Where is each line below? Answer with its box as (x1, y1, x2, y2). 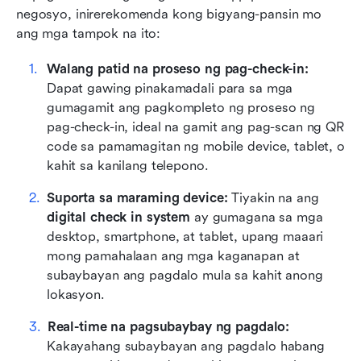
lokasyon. (47, 286, 105, 302)
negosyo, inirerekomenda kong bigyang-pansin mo (16, 6, 322, 22)
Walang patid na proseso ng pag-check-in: (47, 60, 309, 77)
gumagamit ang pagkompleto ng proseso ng (47, 99, 316, 115)
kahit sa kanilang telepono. (47, 157, 209, 173)
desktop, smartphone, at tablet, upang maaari (47, 228, 324, 244)
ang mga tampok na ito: (16, 25, 161, 41)
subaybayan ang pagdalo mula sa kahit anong (47, 267, 323, 283)
